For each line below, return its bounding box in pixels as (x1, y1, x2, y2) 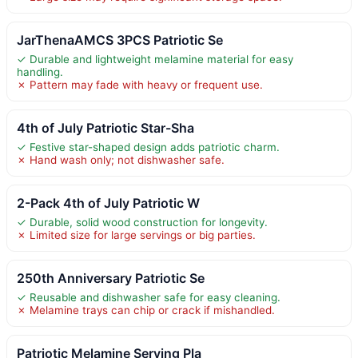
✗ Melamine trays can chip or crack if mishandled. (17, 304, 275, 317)
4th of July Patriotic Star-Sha (17, 120, 194, 137)
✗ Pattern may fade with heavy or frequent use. (17, 78, 263, 92)
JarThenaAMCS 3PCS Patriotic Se (17, 32, 223, 49)
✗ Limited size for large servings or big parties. (17, 229, 256, 242)
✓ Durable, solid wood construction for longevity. (17, 216, 268, 229)
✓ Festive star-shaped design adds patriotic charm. (17, 141, 280, 154)
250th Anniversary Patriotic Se (17, 270, 205, 287)
